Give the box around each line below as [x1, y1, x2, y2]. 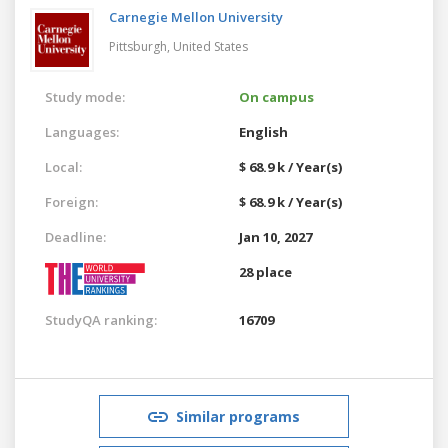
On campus [239, 87, 314, 106]
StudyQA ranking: [45, 310, 157, 329]
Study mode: [45, 87, 125, 106]
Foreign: [45, 192, 98, 211]
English [239, 122, 288, 141]
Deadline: [45, 227, 106, 246]
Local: [45, 157, 82, 176]
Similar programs [176, 406, 300, 426]
